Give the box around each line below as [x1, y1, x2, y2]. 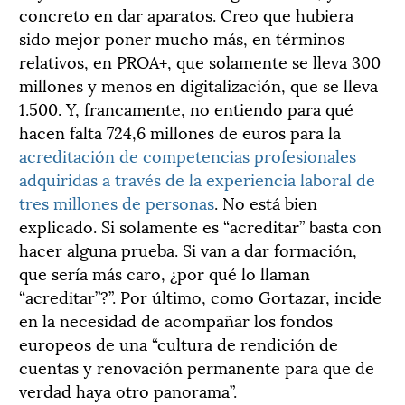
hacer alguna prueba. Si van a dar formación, [19, 236, 357, 261]
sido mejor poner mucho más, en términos [19, 24, 344, 50]
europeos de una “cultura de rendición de [19, 330, 338, 355]
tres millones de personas [19, 189, 214, 214]
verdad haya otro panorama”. [19, 377, 237, 402]
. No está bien [214, 189, 317, 214]
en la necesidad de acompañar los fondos [19, 306, 333, 332]
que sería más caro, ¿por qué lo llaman [19, 259, 310, 285]
